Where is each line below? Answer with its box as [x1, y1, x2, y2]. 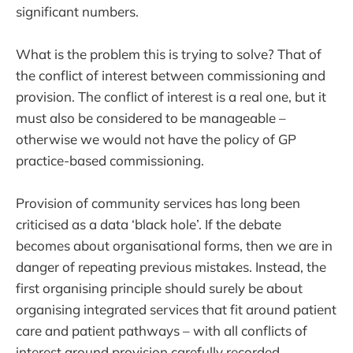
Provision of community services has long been [16, 194, 300, 211]
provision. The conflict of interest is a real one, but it [16, 87, 326, 105]
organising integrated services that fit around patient [16, 300, 336, 318]
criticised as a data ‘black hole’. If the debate [16, 215, 281, 232]
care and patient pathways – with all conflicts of [16, 321, 307, 339]
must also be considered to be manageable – [16, 109, 286, 126]
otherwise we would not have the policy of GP [16, 130, 296, 147]
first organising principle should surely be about [16, 279, 303, 296]
